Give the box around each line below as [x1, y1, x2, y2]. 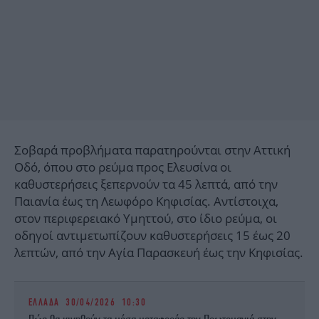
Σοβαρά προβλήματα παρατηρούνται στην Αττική [14, 142, 291, 159]
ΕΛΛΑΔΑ [28, 296, 60, 308]
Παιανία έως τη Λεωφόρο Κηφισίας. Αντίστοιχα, [14, 193, 278, 210]
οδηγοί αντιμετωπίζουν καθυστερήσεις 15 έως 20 [14, 227, 291, 244]
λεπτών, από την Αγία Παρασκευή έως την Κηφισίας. [14, 244, 303, 261]
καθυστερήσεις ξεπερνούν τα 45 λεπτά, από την [14, 176, 278, 193]
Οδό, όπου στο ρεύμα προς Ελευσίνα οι [14, 159, 231, 176]
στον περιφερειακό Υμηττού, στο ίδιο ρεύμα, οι [14, 210, 277, 227]
